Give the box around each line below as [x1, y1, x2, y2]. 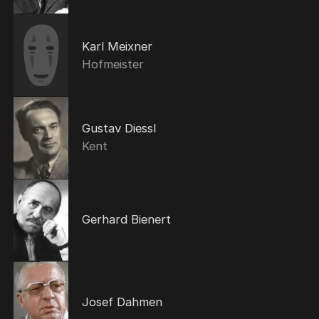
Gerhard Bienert [81, 212, 171, 227]
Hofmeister [81, 56, 144, 71]
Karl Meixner [81, 38, 152, 53]
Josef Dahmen [81, 295, 162, 310]
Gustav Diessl [81, 121, 156, 136]
